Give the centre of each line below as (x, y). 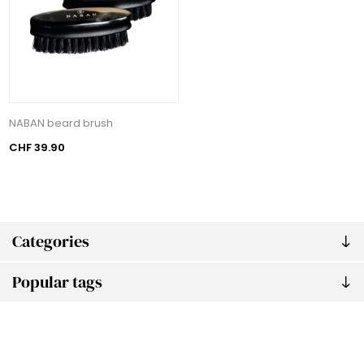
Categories (51, 241)
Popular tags (57, 282)
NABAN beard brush (61, 123)
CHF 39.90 (37, 147)
